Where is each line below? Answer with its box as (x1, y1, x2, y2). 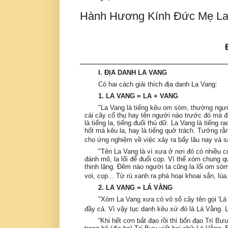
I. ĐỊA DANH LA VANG (98, 68, 167, 76)
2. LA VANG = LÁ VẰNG (98, 184, 173, 192)
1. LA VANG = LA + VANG (98, 92, 179, 100)
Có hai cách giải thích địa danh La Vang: (98, 80, 218, 88)
